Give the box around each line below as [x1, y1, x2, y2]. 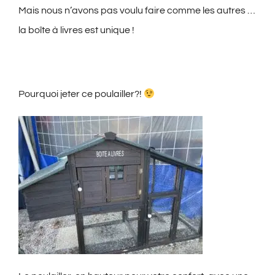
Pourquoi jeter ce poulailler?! [18, 89, 144, 99]
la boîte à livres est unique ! [18, 25, 134, 36]
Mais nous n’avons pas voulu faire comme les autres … [18, 6, 255, 16]
